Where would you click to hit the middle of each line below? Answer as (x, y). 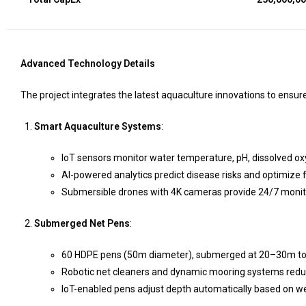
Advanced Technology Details (88, 63)
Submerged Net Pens (82, 223)
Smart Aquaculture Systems (98, 126)
